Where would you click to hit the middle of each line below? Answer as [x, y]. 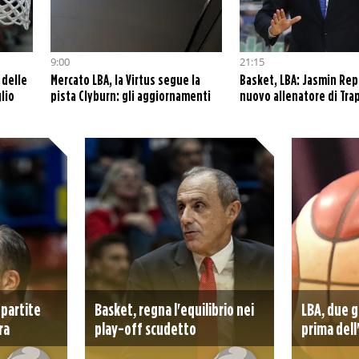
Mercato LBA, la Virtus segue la [125, 80]
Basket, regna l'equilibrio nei [174, 309]
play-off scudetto [145, 329]
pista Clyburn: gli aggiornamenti [130, 96]
